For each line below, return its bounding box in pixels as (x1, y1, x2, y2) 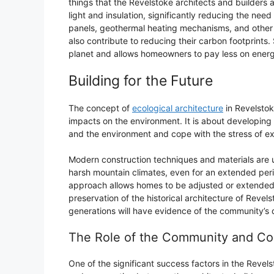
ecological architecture (132, 102, 223, 113)
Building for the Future (68, 72, 213, 89)
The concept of (68, 102, 132, 113)
